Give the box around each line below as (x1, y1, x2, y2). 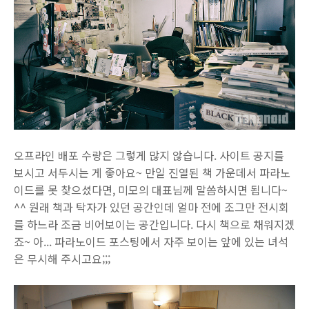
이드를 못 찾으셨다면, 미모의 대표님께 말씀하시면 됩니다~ (14, 181, 288, 198)
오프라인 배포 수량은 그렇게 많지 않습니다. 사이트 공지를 (14, 146, 284, 163)
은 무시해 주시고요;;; (14, 250, 110, 267)
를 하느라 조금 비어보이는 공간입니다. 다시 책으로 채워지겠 (14, 215, 295, 232)
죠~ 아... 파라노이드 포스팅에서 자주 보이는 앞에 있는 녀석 (14, 232, 288, 250)
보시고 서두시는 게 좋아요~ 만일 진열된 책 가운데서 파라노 (14, 163, 290, 181)
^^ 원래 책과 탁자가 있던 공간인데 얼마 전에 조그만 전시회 (14, 198, 289, 215)
